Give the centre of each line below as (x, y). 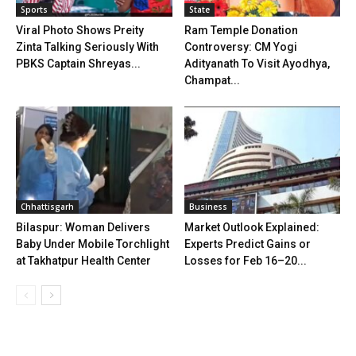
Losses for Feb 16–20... (245, 261)
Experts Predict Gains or (247, 244)
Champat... (212, 81)
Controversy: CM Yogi (240, 47)
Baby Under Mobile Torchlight (93, 244)
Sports (34, 10)
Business (208, 207)
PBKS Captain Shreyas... (78, 64)
